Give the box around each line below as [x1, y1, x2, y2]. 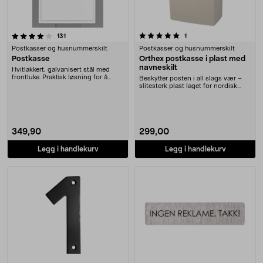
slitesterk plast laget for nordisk [139, 83, 237, 89]
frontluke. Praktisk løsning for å [12, 74, 107, 80]
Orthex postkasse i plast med [139, 55, 245, 63]
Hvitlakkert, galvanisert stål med [12, 66, 110, 73]
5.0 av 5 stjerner [21, 31, 65, 37]
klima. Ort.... [139, 90, 173, 97]
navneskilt [139, 64, 177, 72]
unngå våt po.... [12, 82, 58, 88]
